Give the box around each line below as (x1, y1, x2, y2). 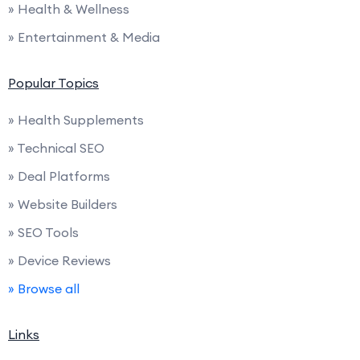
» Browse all (8, 280, 80, 297)
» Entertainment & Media (8, 29, 160, 46)
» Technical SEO (8, 140, 104, 157)
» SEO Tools (8, 224, 79, 241)
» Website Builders (8, 196, 117, 213)
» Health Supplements (8, 112, 144, 129)
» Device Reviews (8, 252, 111, 269)
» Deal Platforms (8, 168, 110, 185)
